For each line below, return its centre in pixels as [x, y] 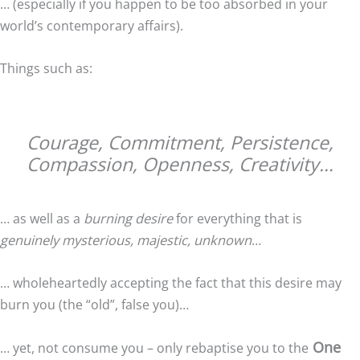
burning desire [128, 219]
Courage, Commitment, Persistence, [180, 143]
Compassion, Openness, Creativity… [180, 164]
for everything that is [237, 219]
